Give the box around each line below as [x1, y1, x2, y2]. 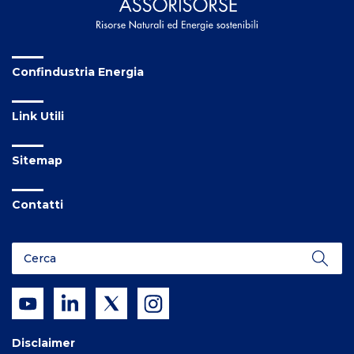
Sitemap [12, 153, 62, 168]
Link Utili [12, 109, 64, 124]
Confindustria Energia [12, 65, 144, 80]
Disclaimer [12, 336, 75, 351]
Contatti [12, 198, 63, 213]
